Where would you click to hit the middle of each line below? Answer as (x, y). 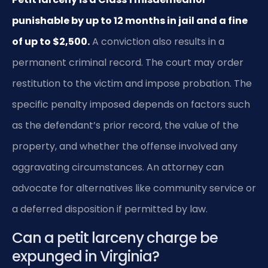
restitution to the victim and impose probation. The (132, 84)
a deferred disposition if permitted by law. (110, 209)
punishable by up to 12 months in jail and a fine (130, 21)
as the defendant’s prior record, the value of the (125, 126)
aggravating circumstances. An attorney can (118, 167)
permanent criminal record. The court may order (128, 63)
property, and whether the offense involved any (125, 147)
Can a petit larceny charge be (115, 237)
